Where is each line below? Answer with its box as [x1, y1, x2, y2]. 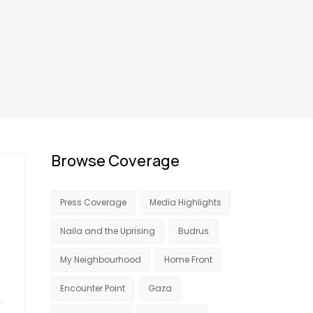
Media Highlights [150, 196, 221, 208]
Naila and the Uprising [60, 225, 155, 237]
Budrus [178, 225, 209, 237]
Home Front [164, 254, 212, 265]
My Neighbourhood [60, 254, 141, 265]
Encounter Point [60, 282, 125, 294]
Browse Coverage [51, 150, 180, 171]
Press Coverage [60, 196, 126, 208]
